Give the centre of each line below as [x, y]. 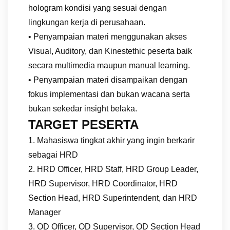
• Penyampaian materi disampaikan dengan [108, 80]
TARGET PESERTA [83, 124]
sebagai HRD [53, 155]
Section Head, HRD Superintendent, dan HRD [113, 198]
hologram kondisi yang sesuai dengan [98, 8]
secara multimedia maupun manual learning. [109, 65]
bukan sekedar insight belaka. [83, 108]
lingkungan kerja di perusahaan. [87, 22]
